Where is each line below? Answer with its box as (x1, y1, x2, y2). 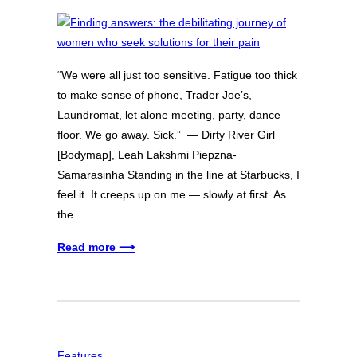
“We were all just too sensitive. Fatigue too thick (57, 69, 297, 82)
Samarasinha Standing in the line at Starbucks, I (57, 168, 300, 182)
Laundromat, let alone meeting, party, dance (57, 108, 280, 122)
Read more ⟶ (57, 241, 135, 254)
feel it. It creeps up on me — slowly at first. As (57, 188, 286, 202)
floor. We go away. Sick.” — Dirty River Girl (57, 128, 275, 142)
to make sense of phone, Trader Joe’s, (57, 88, 252, 102)
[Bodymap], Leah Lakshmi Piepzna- (57, 148, 237, 162)
